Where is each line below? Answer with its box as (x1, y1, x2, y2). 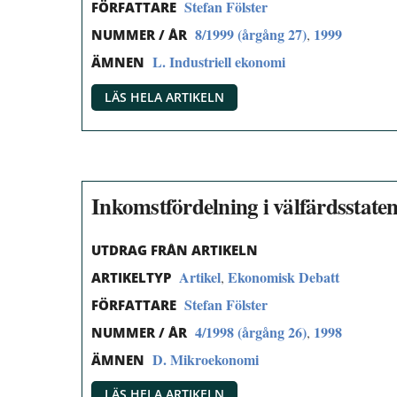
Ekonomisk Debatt (228, 267, 339, 288)
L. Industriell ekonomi (152, 51, 285, 73)
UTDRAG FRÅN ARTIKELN (91, 241, 258, 260)
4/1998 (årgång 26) (195, 321, 307, 342)
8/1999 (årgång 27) (195, 24, 307, 45)
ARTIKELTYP (91, 269, 171, 287)
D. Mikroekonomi (152, 348, 259, 370)
